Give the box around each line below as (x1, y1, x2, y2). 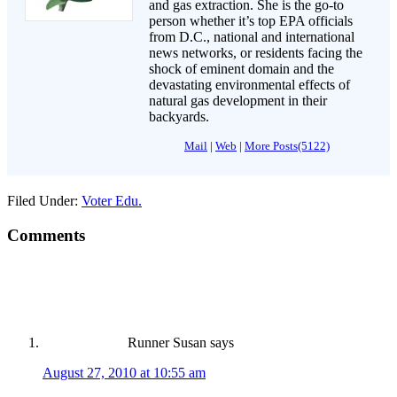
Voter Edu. (82, 193, 142, 209)
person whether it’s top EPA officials (149, 13, 353, 29)
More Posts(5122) (245, 139, 330, 153)
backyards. (149, 109, 209, 125)
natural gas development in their (149, 93, 327, 109)
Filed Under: (7, 193, 82, 209)
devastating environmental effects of (149, 77, 350, 93)
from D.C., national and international (149, 29, 354, 45)
